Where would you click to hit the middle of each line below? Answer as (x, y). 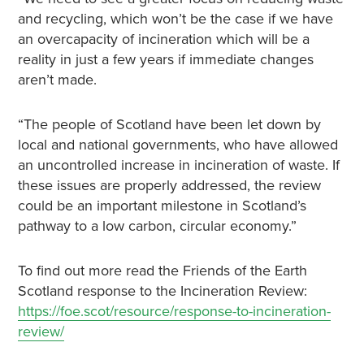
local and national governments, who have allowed (178, 145)
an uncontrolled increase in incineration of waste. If (178, 165)
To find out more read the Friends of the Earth (162, 271)
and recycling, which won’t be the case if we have (175, 19)
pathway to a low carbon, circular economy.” (157, 226)
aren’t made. (57, 80)
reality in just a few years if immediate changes (165, 59)
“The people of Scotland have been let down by (169, 124)
